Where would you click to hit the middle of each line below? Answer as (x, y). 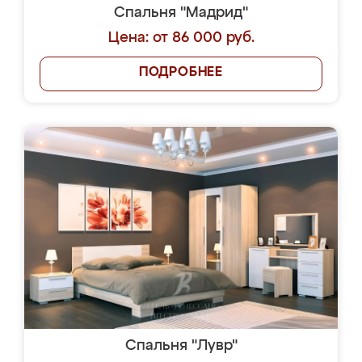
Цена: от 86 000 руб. (181, 38)
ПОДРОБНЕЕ (181, 73)
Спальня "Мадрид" (181, 13)
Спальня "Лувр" (181, 346)
